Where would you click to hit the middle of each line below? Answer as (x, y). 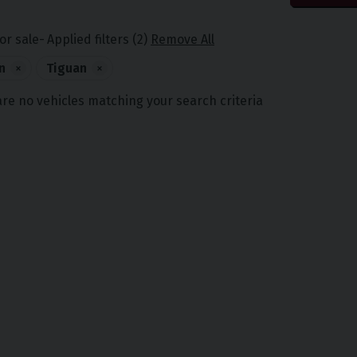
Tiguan (67, 69)
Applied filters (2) (99, 40)
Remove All (182, 40)
